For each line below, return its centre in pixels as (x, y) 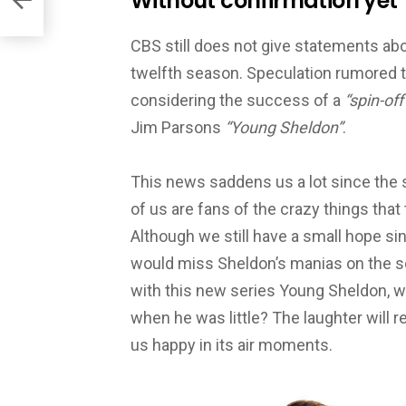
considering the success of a (237, 101)
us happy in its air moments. (232, 345)
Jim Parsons (176, 128)
